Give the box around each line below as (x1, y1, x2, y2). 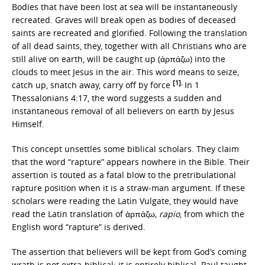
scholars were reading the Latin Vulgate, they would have (12, 195, 238, 206)
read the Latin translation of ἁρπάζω (12, 208, 155, 219)
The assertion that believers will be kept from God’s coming (12, 246, 247, 257)
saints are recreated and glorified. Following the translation (12, 27, 247, 38)
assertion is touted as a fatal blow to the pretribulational (12, 169, 236, 180)
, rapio (155, 208, 180, 219)
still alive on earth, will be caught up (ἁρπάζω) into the (12, 53, 225, 64)
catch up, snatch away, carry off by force (12, 79, 173, 91)
